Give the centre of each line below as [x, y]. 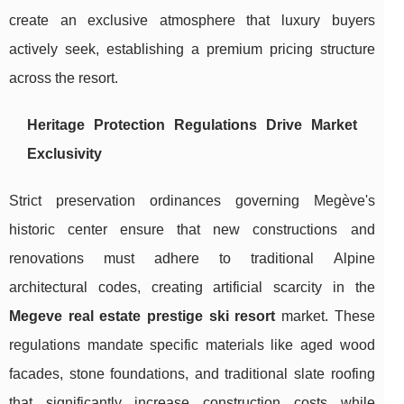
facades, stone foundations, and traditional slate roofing [192, 373]
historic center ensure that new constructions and [192, 229]
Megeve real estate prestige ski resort [142, 316]
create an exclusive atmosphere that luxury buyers [192, 20]
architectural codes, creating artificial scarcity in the [192, 287]
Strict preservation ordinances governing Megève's [192, 200]
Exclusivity [64, 153]
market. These [325, 316]
